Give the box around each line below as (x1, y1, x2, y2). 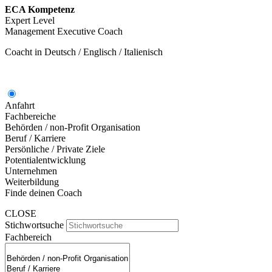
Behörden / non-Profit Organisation (5, 121, 140, 132)
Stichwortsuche (5, 219, 64, 230)
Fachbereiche (5, 110, 56, 121)
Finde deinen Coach (5, 187, 82, 198)
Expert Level (5, 15, 55, 25)
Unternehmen (5, 165, 57, 176)
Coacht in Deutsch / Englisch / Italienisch (5, 46, 163, 57)
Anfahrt (5, 100, 35, 110)
